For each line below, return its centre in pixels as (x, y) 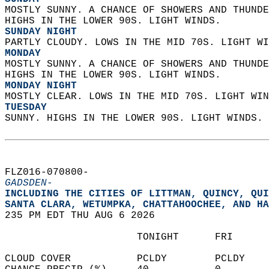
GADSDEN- (29, 183)
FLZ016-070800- (53, 172)
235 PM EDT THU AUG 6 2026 (86, 216)
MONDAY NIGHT (41, 86)
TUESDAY (26, 107)
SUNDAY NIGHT (41, 32)
